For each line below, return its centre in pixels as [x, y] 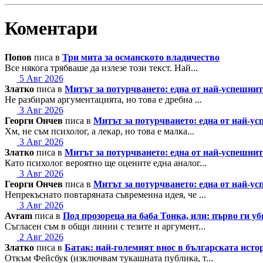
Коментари [51, 28]
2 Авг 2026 [40, 237]
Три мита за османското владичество [141, 57]
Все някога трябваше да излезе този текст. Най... [101, 68]
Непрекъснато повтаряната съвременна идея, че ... [105, 194]
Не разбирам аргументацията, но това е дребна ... [103, 99]
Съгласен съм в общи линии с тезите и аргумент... [105, 226]
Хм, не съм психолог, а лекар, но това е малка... [100, 131]
